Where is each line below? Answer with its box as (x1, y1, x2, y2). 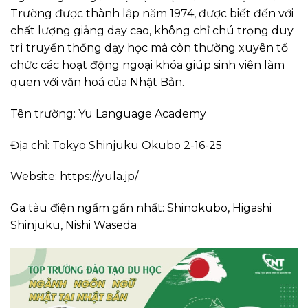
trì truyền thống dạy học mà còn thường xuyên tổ (10, 41, 288, 54)
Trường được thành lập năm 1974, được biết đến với (10, 6, 294, 20)
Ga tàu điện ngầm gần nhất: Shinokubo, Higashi (10, 201, 272, 215)
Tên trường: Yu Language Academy (10, 107, 206, 120)
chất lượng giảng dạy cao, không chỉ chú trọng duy (10, 23, 294, 37)
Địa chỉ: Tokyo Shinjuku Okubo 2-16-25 (10, 138, 222, 152)
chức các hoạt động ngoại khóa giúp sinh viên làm (10, 58, 285, 71)
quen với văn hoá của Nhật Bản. (10, 75, 184, 89)
